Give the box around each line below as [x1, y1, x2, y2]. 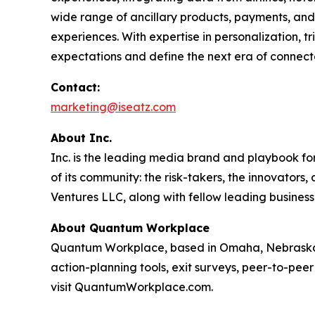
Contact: [51, 80, 100, 94]
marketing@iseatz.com [51, 100, 176, 114]
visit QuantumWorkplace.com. [51, 280, 213, 294]
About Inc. [51, 131, 112, 145]
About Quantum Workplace [51, 221, 210, 235]
